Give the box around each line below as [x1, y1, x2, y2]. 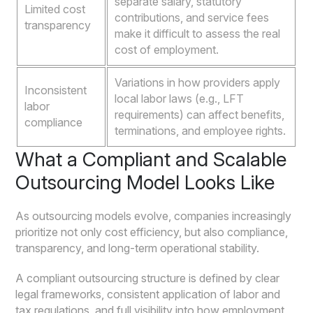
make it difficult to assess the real [115, 27, 281, 41]
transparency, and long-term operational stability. [15, 241, 260, 256]
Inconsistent [24, 83, 87, 98]
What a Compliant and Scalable [15, 147, 287, 172]
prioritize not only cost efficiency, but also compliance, [15, 225, 289, 240]
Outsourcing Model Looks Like [15, 170, 275, 195]
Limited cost [24, 2, 86, 17]
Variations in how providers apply [115, 75, 281, 90]
